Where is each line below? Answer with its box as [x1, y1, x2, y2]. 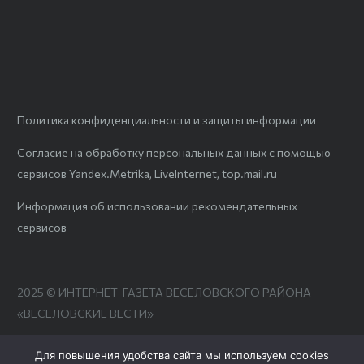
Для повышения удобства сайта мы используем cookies [35, 349, 329, 362]
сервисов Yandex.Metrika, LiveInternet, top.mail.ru [17, 167, 277, 181]
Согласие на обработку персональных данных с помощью [17, 145, 331, 160]
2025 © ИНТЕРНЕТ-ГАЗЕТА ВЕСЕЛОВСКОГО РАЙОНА [17, 285, 311, 300]
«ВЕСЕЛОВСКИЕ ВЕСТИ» [17, 306, 154, 321]
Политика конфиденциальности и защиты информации [17, 113, 316, 128]
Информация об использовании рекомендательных [17, 199, 297, 214]
